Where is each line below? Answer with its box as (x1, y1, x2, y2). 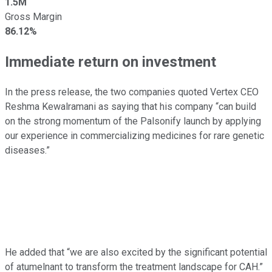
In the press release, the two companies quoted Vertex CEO (5, 86, 259, 98)
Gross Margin (5, 10, 62, 22)
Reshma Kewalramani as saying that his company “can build (5, 100, 256, 112)
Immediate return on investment (5, 53, 216, 70)
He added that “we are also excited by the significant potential (5, 246, 267, 258)
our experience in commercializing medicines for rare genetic (5, 129, 264, 141)
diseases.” (5, 144, 50, 156)
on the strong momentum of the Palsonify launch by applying (5, 115, 261, 127)
